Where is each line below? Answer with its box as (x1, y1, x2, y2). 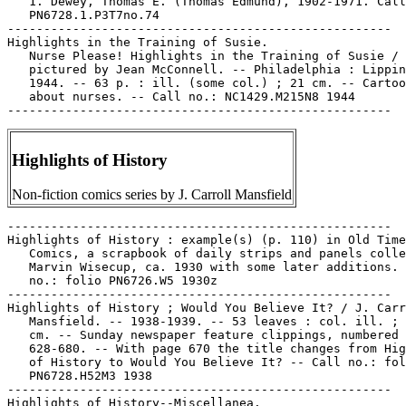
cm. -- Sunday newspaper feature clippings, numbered (7, 328, 399, 342)
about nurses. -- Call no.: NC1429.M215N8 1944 (7, 90, 355, 103)
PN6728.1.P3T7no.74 (7, 8, 159, 22)
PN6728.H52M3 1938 (7, 369, 152, 382)
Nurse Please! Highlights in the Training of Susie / (7, 49, 399, 63)
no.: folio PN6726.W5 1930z (7, 274, 217, 287)
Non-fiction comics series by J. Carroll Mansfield (12, 187, 292, 203)
